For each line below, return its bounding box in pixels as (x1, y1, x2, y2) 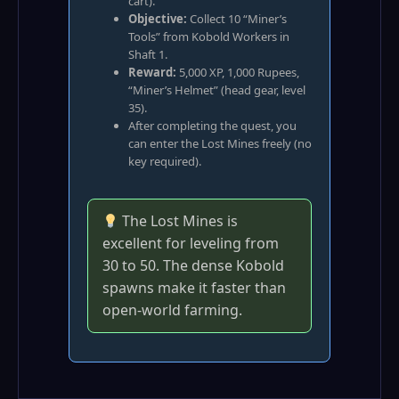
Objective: (128, 11, 187, 27)
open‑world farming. (102, 300, 242, 320)
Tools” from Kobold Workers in (128, 28, 289, 45)
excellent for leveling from (102, 233, 279, 253)
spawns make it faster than (102, 278, 286, 297)
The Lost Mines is (118, 211, 239, 231)
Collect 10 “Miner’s (187, 11, 287, 27)
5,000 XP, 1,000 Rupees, (176, 64, 299, 80)
